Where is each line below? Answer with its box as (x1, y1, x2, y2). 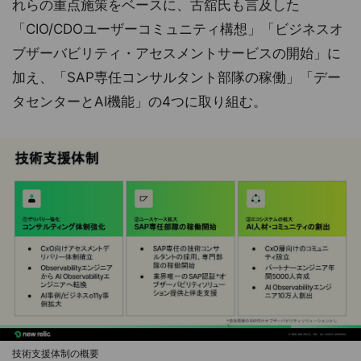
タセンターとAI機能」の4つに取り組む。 (12, 93, 267, 110)
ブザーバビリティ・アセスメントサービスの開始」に (12, 44, 341, 61)
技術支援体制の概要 (12, 346, 99, 359)
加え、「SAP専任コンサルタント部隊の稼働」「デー (12, 68, 341, 85)
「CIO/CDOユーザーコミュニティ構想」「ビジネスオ (12, 20, 343, 37)
